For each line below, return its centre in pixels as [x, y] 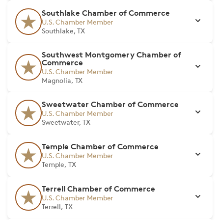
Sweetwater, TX [66, 122]
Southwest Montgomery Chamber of [111, 55]
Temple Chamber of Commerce [100, 146]
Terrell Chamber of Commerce [98, 189]
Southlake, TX [64, 31]
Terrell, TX [57, 206]
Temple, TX [59, 164]
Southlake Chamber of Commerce [106, 13]
